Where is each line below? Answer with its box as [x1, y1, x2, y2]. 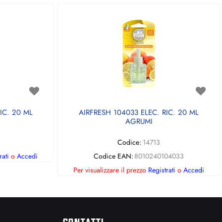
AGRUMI [125, 116, 153, 127]
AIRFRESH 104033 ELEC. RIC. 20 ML [79, 107, 199, 118]
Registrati [148, 165, 175, 175]
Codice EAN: [93, 151, 133, 161]
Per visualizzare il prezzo [73, 165, 148, 175]
